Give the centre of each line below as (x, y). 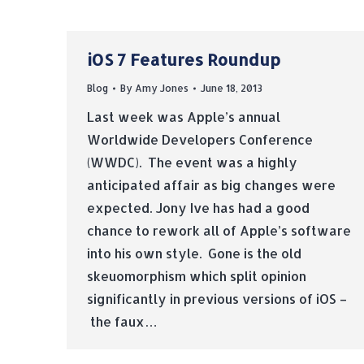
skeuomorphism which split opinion (197, 276)
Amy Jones (162, 88)
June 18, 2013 (232, 88)
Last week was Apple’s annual (184, 117)
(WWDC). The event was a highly (192, 162)
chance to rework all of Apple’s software (219, 230)
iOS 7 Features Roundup (184, 59)
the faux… (122, 321)
